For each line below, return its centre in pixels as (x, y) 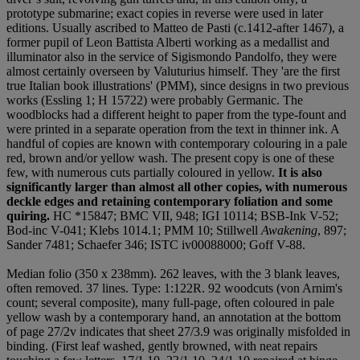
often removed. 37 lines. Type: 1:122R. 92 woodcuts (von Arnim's (174, 288)
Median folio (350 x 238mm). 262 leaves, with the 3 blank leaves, (173, 274)
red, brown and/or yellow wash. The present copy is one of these (170, 158)
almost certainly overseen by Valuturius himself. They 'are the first (173, 72)
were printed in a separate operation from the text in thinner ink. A (173, 129)
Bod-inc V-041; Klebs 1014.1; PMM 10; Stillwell (134, 231)
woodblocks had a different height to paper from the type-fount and (176, 115)
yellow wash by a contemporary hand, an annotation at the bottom (174, 317)
